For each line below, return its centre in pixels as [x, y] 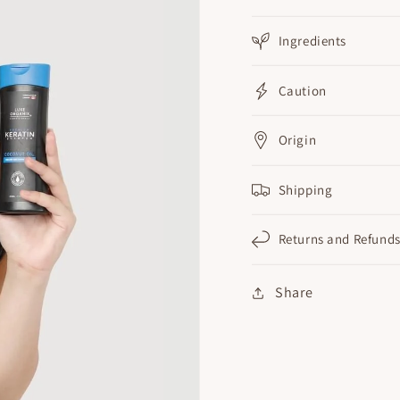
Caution [302, 90]
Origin [297, 140]
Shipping [305, 189]
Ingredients [312, 40]
